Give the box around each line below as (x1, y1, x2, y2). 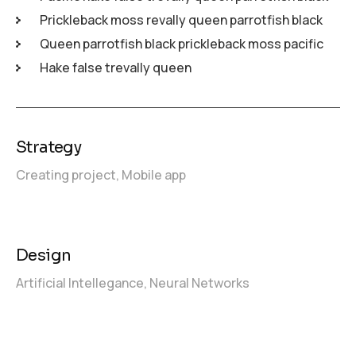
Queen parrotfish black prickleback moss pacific (40, 34, 323, 52)
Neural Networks (149, 273, 250, 292)
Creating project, (16, 165, 122, 184)
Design (16, 245, 72, 265)
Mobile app (122, 165, 186, 184)
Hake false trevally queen (40, 58, 192, 76)
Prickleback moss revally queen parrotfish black (40, 10, 323, 29)
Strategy (16, 137, 82, 157)
